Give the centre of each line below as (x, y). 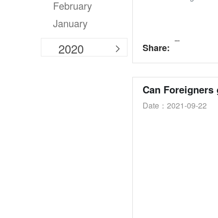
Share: (156, 48)
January (70, 23)
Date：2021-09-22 (175, 105)
